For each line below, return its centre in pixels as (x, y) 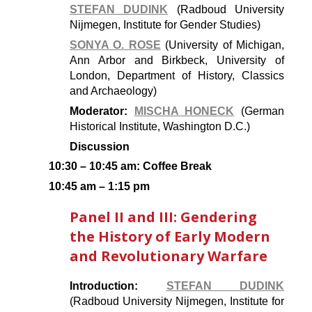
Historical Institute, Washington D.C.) (160, 126)
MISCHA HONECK (184, 111)
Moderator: (102, 111)
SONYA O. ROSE (115, 45)
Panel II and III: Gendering (163, 217)
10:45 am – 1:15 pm (99, 187)
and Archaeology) (113, 91)
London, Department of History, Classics (177, 76)
